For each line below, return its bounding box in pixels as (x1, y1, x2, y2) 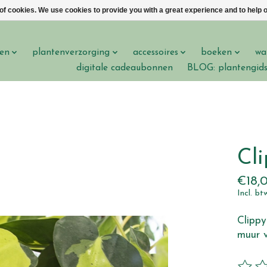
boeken (201, 47, 232, 57)
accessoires (132, 47, 178, 57)
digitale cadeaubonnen (76, 63, 173, 73)
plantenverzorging (32, 47, 110, 57)
